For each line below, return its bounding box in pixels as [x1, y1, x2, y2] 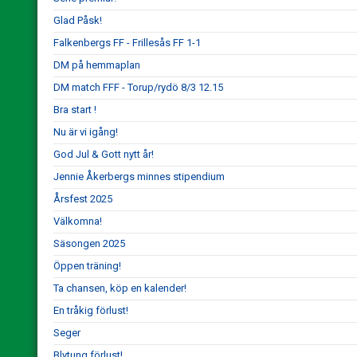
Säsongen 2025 [53, 237, 125, 249]
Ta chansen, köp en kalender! [53, 282, 186, 294]
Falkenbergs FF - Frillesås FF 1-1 [53, 37, 201, 49]
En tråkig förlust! [53, 304, 128, 316]
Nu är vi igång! [53, 126, 118, 138]
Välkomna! [53, 215, 102, 227]
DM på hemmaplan [53, 59, 140, 71]
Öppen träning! [53, 260, 121, 272]
